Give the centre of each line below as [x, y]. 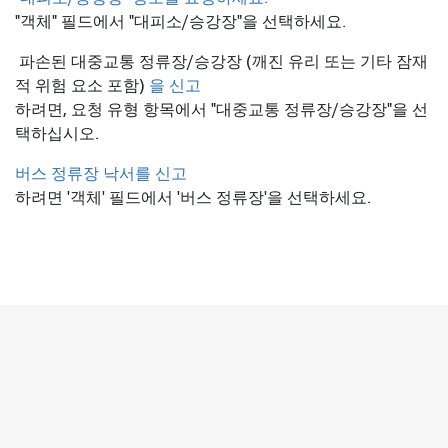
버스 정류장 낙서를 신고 [101, 174]
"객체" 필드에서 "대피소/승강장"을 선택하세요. [180, 22]
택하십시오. [57, 134]
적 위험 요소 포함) [82, 86]
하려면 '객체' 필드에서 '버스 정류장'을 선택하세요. [193, 198]
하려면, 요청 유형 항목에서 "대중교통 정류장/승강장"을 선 [221, 110]
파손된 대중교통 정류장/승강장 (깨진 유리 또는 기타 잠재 [221, 62]
